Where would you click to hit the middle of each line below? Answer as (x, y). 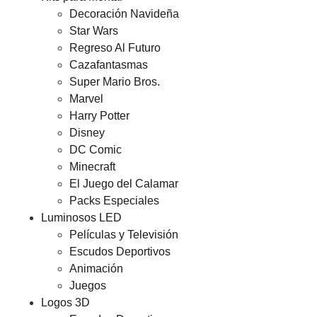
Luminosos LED (81, 218)
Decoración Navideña (124, 14)
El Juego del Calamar (124, 184)
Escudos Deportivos (120, 252)
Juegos (88, 286)
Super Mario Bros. (115, 82)
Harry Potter (99, 116)
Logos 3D (65, 302)
